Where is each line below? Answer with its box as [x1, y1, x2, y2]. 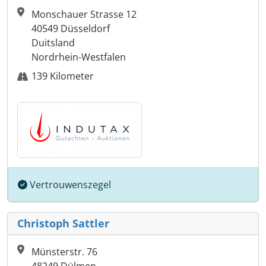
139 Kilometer [31, 69, 94, 83]
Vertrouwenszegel [27, 178, 111, 192]
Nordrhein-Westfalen [31, 50, 126, 64]
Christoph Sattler [17, 216, 109, 231]
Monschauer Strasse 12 [31, 8, 137, 21]
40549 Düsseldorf [31, 22, 110, 36]
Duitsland [31, 36, 75, 50]
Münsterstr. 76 [31, 245, 97, 259]
